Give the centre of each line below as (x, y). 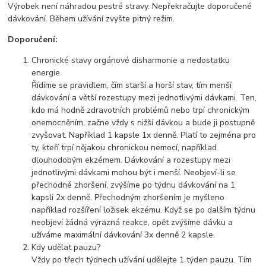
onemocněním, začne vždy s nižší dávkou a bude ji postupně (143, 123)
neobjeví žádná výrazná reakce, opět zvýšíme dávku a (132, 223)
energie (46, 73)
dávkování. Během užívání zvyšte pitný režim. (91, 19)
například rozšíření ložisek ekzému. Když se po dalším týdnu (144, 210)
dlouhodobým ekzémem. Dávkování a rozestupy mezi (131, 160)
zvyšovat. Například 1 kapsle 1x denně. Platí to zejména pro (144, 135)
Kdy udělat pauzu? (66, 248)
